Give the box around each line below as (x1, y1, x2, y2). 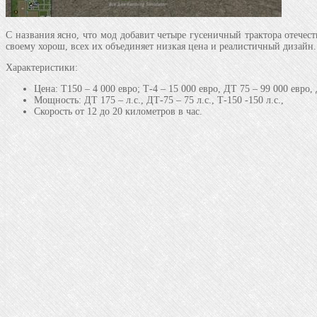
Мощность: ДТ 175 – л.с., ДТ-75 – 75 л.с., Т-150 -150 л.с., (34, 94, 284, 105)
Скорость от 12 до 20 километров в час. (34, 105, 202, 117)
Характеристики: (6, 62, 78, 73)
